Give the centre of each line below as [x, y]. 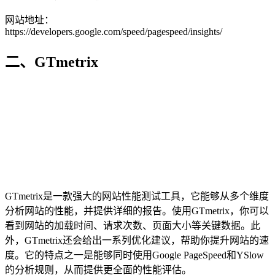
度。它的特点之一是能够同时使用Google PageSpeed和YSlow [134, 255]
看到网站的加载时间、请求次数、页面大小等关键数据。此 [133, 226]
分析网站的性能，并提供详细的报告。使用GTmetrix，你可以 [137, 211]
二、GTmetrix [52, 62]
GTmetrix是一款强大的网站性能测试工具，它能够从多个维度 [137, 196]
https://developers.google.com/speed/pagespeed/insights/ [114, 32]
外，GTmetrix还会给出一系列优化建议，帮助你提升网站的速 [137, 241]
